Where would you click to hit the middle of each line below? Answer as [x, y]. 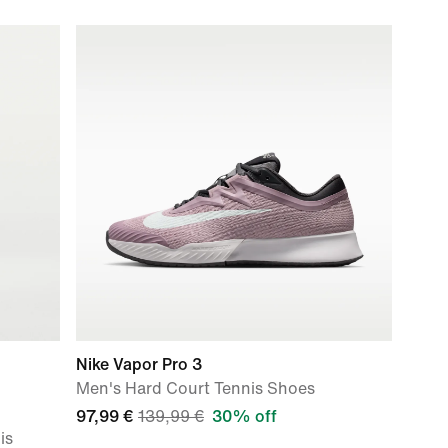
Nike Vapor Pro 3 [139, 364]
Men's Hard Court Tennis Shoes [195, 388]
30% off [244, 416]
